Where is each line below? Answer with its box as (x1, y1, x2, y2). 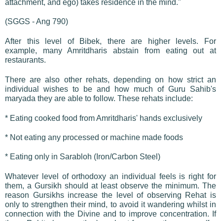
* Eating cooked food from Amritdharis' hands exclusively (5, 113, 202, 122)
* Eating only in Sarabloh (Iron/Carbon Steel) (5, 152, 160, 161)
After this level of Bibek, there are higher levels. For (5, 37, 216, 45)
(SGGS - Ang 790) (5, 17, 68, 26)
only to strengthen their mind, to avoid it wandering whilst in (5, 200, 216, 209)
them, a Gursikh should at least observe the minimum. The (5, 181, 216, 190)
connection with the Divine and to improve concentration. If (5, 209, 216, 218)
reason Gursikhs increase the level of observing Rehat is (5, 190, 216, 199)
